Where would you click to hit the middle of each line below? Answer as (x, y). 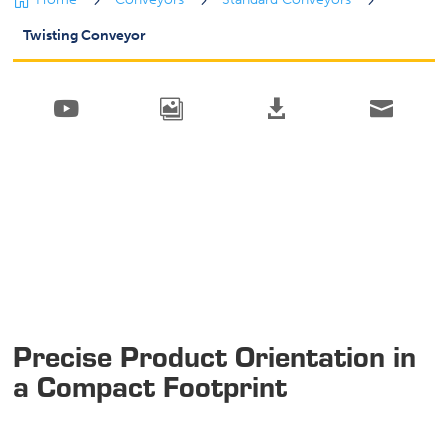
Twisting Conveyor (85, 36)
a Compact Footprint (150, 385)
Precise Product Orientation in (215, 355)
